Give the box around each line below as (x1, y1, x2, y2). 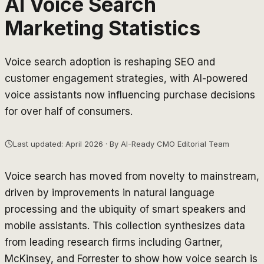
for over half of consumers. (5, 105, 133, 117)
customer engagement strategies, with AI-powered (5, 72, 247, 84)
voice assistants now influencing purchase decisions (5, 88, 255, 101)
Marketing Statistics (5, 15, 200, 40)
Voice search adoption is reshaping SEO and (5, 55, 215, 68)
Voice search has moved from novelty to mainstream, (5, 170, 259, 182)
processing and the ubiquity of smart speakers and (5, 203, 246, 215)
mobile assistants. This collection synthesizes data (5, 219, 245, 232)
